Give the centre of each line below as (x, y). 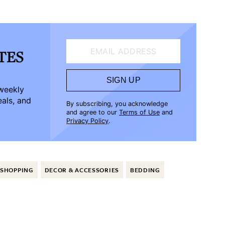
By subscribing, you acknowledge (117, 104)
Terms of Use (140, 113)
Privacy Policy (88, 121)
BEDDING (145, 170)
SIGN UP (123, 80)
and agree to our (92, 113)
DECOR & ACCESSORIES (82, 170)
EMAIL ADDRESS (123, 51)
